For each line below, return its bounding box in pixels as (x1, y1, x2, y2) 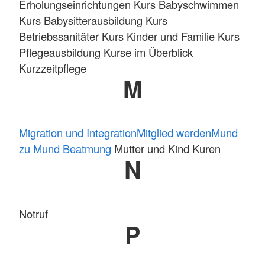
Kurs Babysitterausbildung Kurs (19, 12, 167, 28)
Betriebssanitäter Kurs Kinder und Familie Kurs (19, 28, 240, 44)
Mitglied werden (137, 125, 211, 141)
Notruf (19, 205, 48, 221)
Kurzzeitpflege (19, 60, 86, 76)
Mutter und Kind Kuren (111, 141, 221, 157)
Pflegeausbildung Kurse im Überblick (19, 44, 193, 60)
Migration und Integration (19, 125, 137, 141)
